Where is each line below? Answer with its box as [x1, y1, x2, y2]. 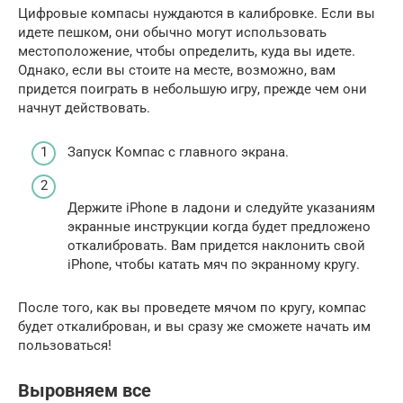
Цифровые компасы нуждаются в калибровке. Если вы [18, 5, 375, 22]
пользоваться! [18, 337, 112, 354]
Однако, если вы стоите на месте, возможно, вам [18, 62, 336, 79]
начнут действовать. [18, 100, 150, 117]
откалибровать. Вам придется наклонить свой [67, 237, 365, 255]
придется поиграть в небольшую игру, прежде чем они [18, 81, 367, 98]
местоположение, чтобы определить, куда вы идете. [18, 43, 355, 60]
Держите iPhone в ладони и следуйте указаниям [67, 200, 375, 217]
